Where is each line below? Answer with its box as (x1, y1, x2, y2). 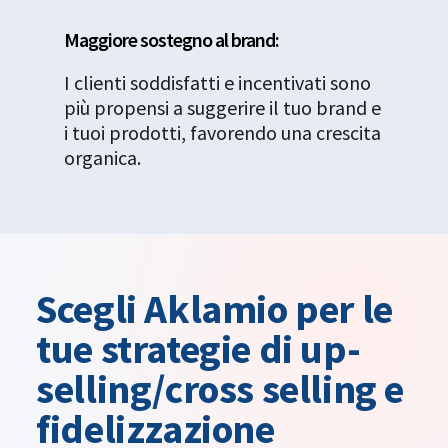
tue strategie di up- (36, 324, 361, 375)
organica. (64, 144, 142, 170)
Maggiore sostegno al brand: (64, 27, 280, 53)
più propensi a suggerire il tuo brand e (64, 94, 382, 120)
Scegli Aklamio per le (36, 284, 393, 335)
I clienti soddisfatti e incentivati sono (64, 69, 372, 95)
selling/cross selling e (36, 364, 404, 415)
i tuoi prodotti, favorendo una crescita (64, 119, 382, 145)
